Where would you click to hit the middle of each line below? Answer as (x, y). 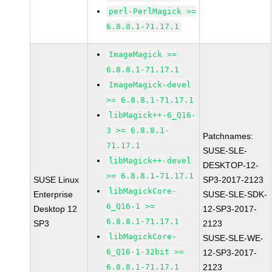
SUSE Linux (56, 180)
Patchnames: (228, 136)
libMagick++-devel (150, 161)
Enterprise (53, 194)
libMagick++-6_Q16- (153, 115)
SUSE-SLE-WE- (233, 238)
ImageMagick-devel (150, 85)
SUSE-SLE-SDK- (235, 194)
